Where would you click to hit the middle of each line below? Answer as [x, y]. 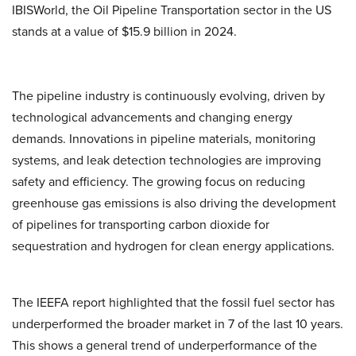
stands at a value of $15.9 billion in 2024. [124, 31]
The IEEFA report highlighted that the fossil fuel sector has [173, 302]
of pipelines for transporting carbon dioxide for [141, 224]
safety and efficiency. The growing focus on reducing [159, 182]
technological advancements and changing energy [152, 117]
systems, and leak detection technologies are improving [166, 160]
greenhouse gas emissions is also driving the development [174, 203]
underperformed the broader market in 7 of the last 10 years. [178, 324]
